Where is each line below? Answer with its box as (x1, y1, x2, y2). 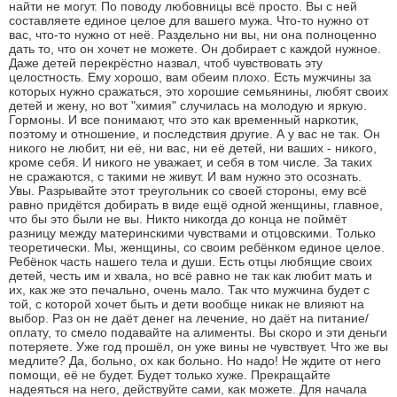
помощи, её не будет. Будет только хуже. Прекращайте (9, 368, 331, 383)
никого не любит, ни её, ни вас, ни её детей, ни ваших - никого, (9, 141, 377, 156)
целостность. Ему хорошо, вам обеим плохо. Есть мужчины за (9, 70, 371, 85)
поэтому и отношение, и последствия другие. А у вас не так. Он (9, 127, 380, 142)
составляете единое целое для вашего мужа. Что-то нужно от (9, 13, 369, 28)
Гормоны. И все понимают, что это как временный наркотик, (9, 113, 359, 128)
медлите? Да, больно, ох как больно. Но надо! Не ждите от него (9, 354, 381, 369)
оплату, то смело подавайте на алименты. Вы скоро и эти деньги (9, 325, 387, 340)
